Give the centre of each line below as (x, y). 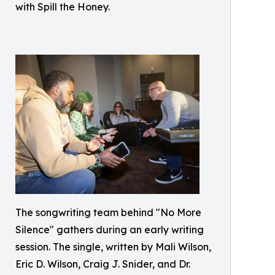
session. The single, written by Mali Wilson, (113, 247)
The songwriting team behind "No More (108, 212)
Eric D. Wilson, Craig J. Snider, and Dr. (103, 264)
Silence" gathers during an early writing (110, 230)
